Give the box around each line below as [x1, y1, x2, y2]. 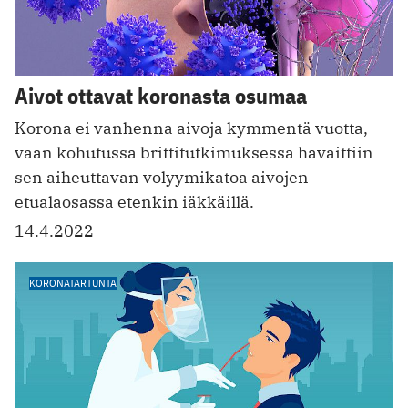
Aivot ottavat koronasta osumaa [15, 80, 307, 110]
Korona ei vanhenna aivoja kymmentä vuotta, [15, 117, 368, 138]
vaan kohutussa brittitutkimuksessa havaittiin [15, 141, 373, 163]
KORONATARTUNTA [29, 275, 117, 290]
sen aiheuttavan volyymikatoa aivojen [15, 166, 309, 188]
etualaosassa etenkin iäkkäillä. [15, 190, 254, 212]
